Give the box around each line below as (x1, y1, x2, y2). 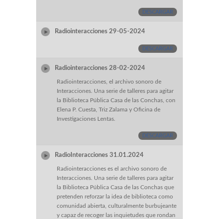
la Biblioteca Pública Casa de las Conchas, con (57, 97, 175, 104)
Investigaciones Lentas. (57, 116, 115, 122)
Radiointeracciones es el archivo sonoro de (57, 166, 167, 172)
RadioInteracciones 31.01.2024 (55, 152, 146, 158)
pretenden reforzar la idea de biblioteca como (57, 194, 173, 200)
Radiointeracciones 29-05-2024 (55, 28, 147, 35)
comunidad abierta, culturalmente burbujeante (57, 203, 176, 209)
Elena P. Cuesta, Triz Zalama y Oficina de (57, 107, 160, 113)
